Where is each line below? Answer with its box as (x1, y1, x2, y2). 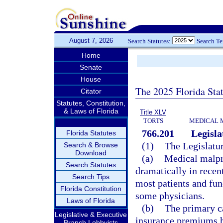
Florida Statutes (66, 129, 116, 137)
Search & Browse (64, 141, 118, 149)
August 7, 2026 (69, 37, 113, 44)
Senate (80, 63, 102, 71)
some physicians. (135, 190, 205, 201)
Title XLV (140, 109, 166, 116)
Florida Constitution (60, 185, 121, 193)
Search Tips (72, 173, 110, 181)
